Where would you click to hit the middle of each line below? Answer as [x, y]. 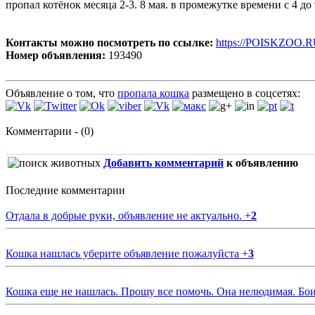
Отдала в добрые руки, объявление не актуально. [125, 215]
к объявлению [261, 162]
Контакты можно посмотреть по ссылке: [109, 42]
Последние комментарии [65, 190]
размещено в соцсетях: [245, 93]
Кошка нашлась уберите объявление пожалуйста [124, 253]
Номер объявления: [56, 55]
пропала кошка [153, 93]
